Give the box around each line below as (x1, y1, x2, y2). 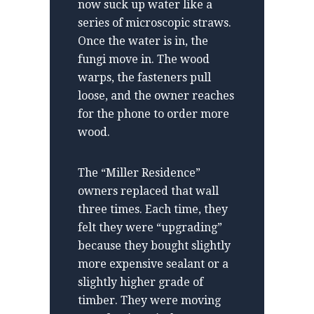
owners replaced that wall (78, 184, 219, 198)
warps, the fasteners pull (78, 70, 211, 84)
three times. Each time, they (78, 202, 228, 216)
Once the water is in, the (78, 34, 208, 48)
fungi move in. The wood (78, 52, 210, 66)
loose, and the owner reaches (78, 88, 234, 102)
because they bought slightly (78, 238, 231, 252)
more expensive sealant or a (78, 257, 228, 271)
